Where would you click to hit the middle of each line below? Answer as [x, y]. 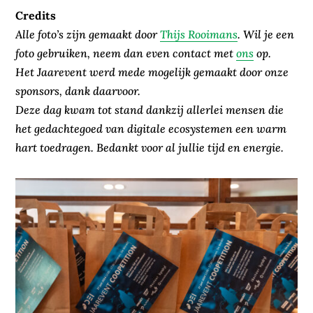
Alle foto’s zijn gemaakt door [88, 34]
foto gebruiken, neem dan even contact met [126, 53]
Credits [36, 15]
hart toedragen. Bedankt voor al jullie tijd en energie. [150, 147]
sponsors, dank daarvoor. [78, 91]
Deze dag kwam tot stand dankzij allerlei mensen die [150, 110]
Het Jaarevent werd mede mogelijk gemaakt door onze [152, 72]
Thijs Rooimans [199, 34]
